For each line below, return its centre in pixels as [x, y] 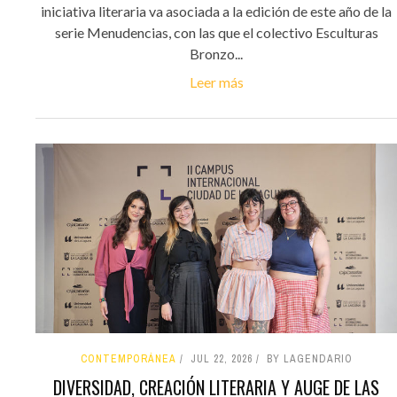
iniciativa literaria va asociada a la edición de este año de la [216, 12]
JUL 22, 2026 [221, 359]
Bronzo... [216, 54]
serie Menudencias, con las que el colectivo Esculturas [216, 33]
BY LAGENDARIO [309, 359]
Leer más [216, 82]
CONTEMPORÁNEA [128, 359]
